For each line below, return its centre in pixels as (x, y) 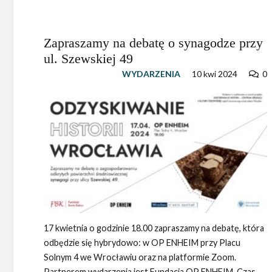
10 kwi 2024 (215, 74)
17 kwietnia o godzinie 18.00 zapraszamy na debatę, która (154, 228)
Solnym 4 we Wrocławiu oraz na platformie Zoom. (140, 257)
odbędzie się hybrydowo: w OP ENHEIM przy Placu (142, 242)
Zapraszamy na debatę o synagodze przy (153, 43)
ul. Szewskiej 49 (88, 59)
